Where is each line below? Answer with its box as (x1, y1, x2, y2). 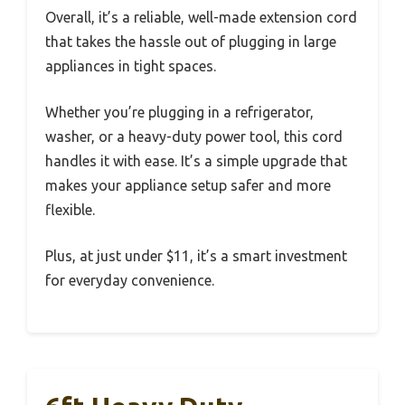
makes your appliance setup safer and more (45, 176, 331, 193)
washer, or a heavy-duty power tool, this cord (45, 127, 343, 145)
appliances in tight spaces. (45, 57, 216, 74)
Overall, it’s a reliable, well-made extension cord (45, 8, 357, 25)
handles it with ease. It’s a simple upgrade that (45, 152, 347, 169)
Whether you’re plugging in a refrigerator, (45, 103, 314, 120)
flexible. (45, 201, 95, 218)
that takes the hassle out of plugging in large (45, 33, 336, 50)
